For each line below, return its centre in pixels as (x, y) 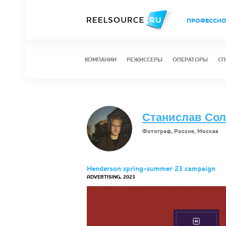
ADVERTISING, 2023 (111, 177)
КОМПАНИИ (101, 60)
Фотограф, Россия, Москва (180, 131)
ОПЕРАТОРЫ (190, 60)
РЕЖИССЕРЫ (145, 60)
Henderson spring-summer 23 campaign (151, 169)
